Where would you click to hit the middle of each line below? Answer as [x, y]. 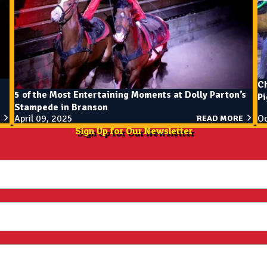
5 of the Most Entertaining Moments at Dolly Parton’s [130, 95]
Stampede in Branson [61, 108]
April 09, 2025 [44, 119]
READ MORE [220, 119]
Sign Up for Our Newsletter [133, 131]
